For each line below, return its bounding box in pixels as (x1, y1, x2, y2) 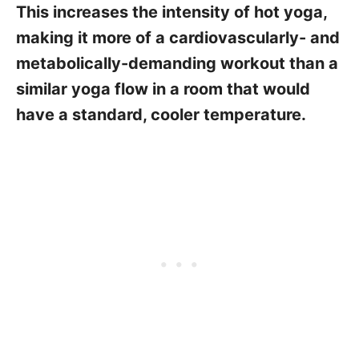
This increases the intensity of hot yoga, (16, 2, 327, 22)
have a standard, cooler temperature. (16, 105, 306, 125)
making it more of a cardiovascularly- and (16, 28, 340, 48)
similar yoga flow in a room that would (16, 79, 310, 99)
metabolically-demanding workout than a (16, 54, 338, 74)
